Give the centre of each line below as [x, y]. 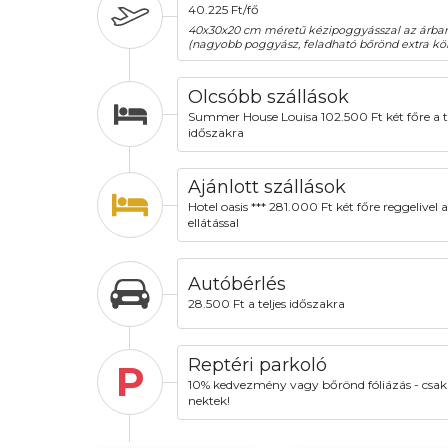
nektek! [208, 400]
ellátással [213, 223]
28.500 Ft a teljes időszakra [266, 304]
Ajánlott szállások [266, 187]
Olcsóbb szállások [268, 96]
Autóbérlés [236, 283]
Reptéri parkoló [257, 364]
